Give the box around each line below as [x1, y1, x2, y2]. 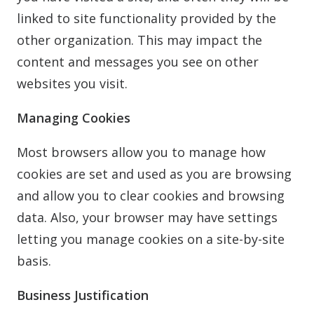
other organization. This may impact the [17, 32, 262, 48]
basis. [17, 252, 51, 269]
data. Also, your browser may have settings [17, 209, 278, 226]
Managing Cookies [17, 109, 130, 126]
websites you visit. [17, 75, 128, 92]
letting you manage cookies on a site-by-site [17, 231, 285, 247]
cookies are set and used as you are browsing [17, 165, 292, 182]
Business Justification [17, 287, 149, 303]
